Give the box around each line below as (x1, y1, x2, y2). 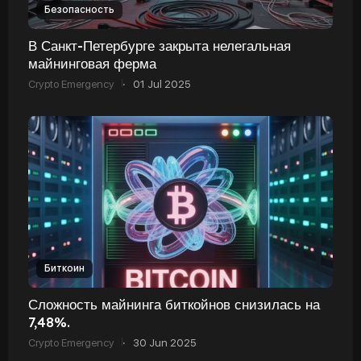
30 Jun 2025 (133, 336, 196, 349)
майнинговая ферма (28, 55, 156, 72)
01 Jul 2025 (133, 78, 190, 90)
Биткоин (44, 262, 85, 274)
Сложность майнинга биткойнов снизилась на (28, 295, 320, 313)
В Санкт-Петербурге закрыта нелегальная (28, 37, 291, 54)
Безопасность (44, 4, 114, 15)
